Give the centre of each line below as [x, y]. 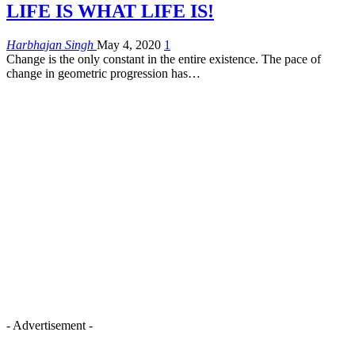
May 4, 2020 [129, 44]
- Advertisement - [50, 325]
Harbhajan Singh [52, 44]
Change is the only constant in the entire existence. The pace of [164, 59]
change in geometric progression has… [103, 73]
